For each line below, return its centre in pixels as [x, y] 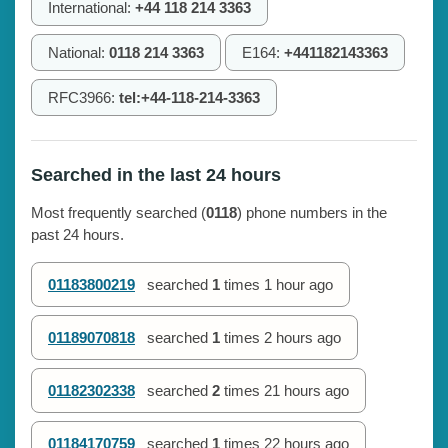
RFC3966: [83, 97]
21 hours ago [306, 390]
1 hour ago [298, 284]
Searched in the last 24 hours [156, 174]
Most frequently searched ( [118, 212]
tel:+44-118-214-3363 [189, 97]
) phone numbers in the [312, 212]
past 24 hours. [77, 234]
